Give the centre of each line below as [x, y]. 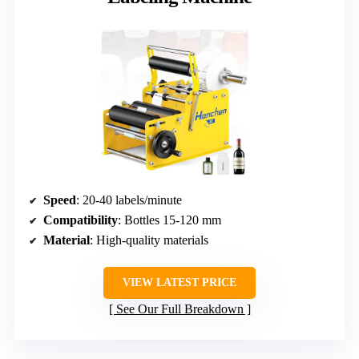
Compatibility [81, 220]
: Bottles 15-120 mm [169, 220]
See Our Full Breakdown [179, 309]
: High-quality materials [149, 240]
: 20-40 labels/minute [129, 200]
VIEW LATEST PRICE [179, 282]
